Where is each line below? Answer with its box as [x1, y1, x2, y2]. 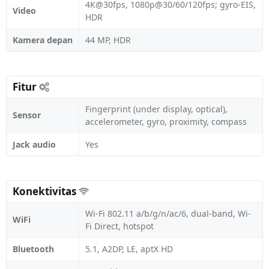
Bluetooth [13, 243, 54, 255]
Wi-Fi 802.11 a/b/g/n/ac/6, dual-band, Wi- [85, 208, 251, 219]
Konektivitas [13, 184, 79, 198]
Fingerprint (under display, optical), [85, 103, 228, 115]
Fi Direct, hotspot [85, 220, 154, 232]
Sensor [13, 109, 41, 121]
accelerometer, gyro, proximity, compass [85, 116, 247, 127]
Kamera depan [13, 34, 73, 46]
